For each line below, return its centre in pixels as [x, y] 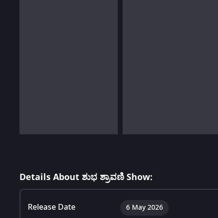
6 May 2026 [145, 207]
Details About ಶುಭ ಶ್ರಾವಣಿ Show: [86, 177]
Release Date [52, 207]
